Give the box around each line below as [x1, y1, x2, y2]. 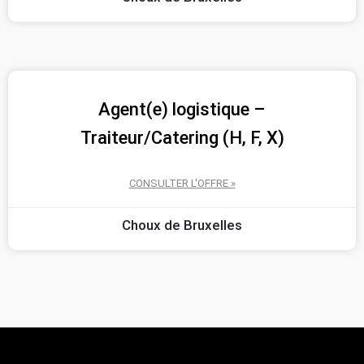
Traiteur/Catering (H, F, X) [80, 127, 284, 148]
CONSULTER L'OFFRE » [128, 176, 236, 189]
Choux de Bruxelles [122, 216, 242, 233]
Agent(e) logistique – [98, 98, 266, 119]
